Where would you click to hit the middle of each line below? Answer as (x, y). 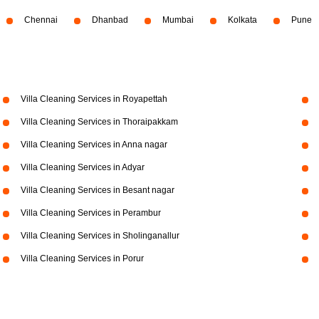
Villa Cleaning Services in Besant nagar (97, 190)
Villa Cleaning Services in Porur (82, 258)
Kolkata (242, 20)
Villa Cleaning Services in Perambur (90, 213)
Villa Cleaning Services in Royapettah (94, 99)
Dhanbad (110, 20)
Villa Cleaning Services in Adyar (82, 167)
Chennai (41, 20)
